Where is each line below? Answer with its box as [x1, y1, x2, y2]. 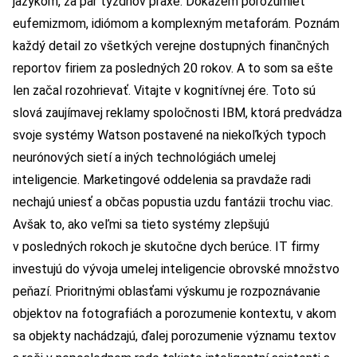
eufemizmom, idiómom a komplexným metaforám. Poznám [13, 16, 339, 32]
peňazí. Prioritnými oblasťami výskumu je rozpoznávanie [13, 284, 320, 300]
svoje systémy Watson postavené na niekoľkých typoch [13, 127, 326, 143]
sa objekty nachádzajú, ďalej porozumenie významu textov [13, 328, 336, 344]
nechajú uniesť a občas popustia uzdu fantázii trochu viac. [13, 194, 333, 210]
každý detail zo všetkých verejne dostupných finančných [13, 38, 329, 54]
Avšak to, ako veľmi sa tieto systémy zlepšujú [13, 217, 269, 233]
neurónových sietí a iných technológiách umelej [13, 150, 276, 166]
